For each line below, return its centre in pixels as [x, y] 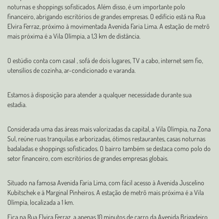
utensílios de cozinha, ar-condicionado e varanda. [71, 70]
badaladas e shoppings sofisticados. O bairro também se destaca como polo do [109, 148]
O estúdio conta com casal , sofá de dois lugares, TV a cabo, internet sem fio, [105, 60]
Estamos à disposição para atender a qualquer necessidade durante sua [99, 95]
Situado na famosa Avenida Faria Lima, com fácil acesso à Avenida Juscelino [106, 183]
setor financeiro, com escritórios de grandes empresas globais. [88, 158]
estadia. [17, 104]
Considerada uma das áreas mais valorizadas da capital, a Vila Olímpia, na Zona [109, 129]
